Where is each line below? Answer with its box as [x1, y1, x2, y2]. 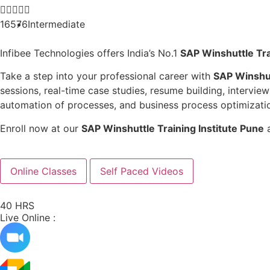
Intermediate [28, 18, 85, 30]
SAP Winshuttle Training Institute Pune [81, 122, 264, 134]
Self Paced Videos [100, 165, 183, 178]
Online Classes [10, 165, 77, 178]
